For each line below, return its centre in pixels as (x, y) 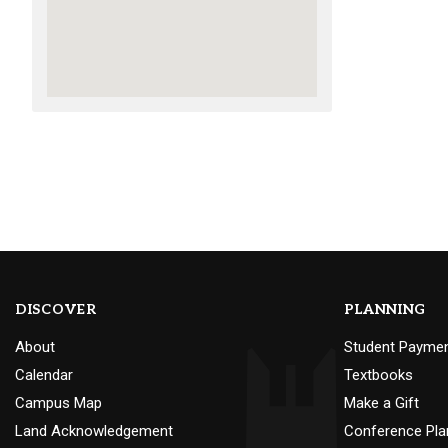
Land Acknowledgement (94, 431)
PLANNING (385, 310)
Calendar (44, 375)
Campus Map (58, 403)
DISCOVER (56, 310)
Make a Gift (381, 403)
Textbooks (378, 375)
